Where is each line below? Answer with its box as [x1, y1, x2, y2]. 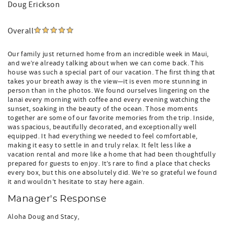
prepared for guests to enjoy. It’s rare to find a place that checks [8, 159, 211, 168]
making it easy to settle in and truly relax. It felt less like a [8, 141, 192, 150]
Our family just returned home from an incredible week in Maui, [8, 50, 209, 59]
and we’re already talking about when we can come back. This [8, 59, 204, 68]
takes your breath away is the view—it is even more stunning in [8, 77, 208, 86]
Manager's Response [8, 195, 107, 204]
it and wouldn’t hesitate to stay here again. [8, 177, 144, 186]
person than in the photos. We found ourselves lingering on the [8, 86, 210, 95]
